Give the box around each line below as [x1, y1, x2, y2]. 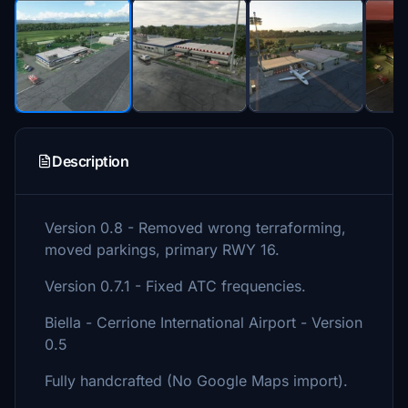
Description [52, 152, 129, 170]
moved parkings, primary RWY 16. [45, 240, 280, 259]
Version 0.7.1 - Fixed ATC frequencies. [45, 277, 306, 295]
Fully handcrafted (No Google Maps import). [45, 372, 348, 390]
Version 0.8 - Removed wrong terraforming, [45, 219, 346, 237]
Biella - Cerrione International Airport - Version [45, 313, 362, 331]
